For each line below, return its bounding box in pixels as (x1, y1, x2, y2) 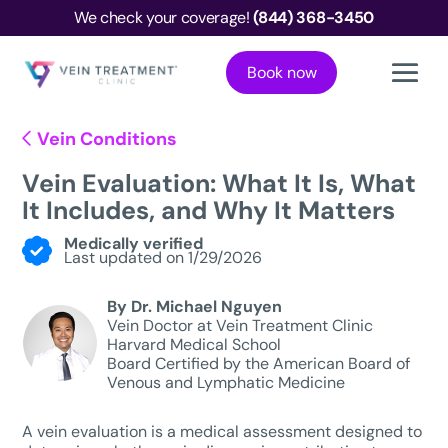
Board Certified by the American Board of (107, 353, 411, 374)
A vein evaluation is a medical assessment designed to (22, 421, 423, 442)
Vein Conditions (33, 127, 178, 151)
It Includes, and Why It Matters (22, 194, 396, 227)
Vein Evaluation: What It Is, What (22, 167, 417, 200)
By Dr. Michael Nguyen (107, 296, 283, 317)
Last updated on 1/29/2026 (64, 247, 263, 268)
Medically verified (64, 233, 204, 254)
